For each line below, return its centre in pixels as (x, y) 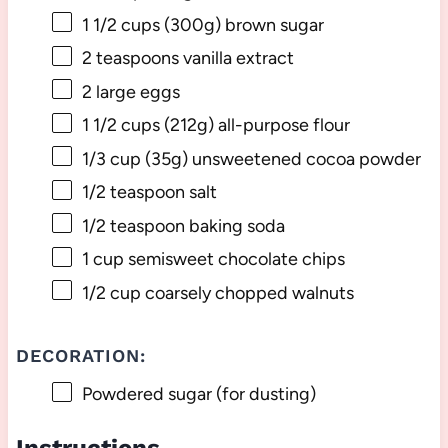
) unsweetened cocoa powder (301, 158)
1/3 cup (111, 158)
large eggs (135, 91)
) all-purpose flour (278, 125)
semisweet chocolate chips (234, 259)
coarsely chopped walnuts (247, 292)
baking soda (234, 225)
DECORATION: (80, 356)
